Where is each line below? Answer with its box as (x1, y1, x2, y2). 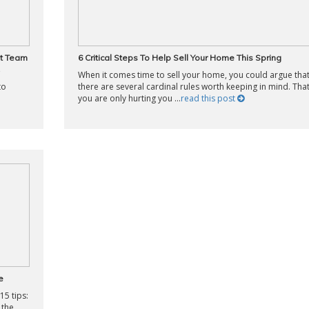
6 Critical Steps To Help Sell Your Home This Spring (77, 52, 281, 63)
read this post (180, 92, 237, 104)
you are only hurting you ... (77, 92, 181, 104)
